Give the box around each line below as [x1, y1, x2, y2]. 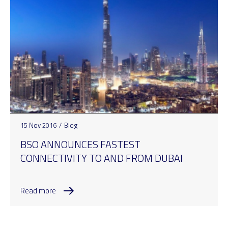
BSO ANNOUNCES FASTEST [20, 136, 140, 152]
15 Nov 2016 [20, 120, 56, 130]
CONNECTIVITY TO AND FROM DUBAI [20, 150, 183, 166]
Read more [20, 185, 56, 197]
